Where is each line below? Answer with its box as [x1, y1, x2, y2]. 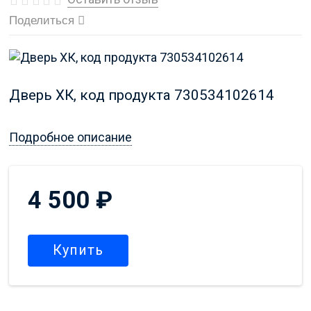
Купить [52, 242, 103, 259]
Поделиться [8, 14, 74, 28]
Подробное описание [8, 129, 132, 144]
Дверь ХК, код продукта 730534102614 [8, 86, 274, 103]
